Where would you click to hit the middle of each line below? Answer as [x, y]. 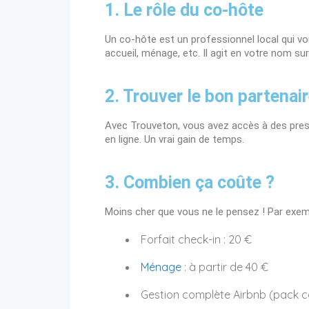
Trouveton [154, 126]
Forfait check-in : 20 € [196, 240]
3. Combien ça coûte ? [190, 183]
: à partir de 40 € [225, 267]
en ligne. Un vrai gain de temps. [175, 140]
